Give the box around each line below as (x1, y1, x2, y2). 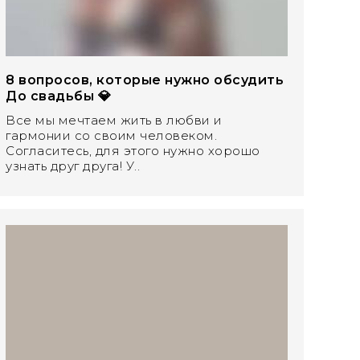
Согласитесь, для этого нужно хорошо (6, 143, 260, 159)
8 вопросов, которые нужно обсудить (6, 72, 284, 88)
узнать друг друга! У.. (6, 158, 141, 174)
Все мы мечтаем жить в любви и (6, 112, 223, 129)
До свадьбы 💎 (6, 88, 112, 104)
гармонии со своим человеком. (6, 128, 218, 144)
